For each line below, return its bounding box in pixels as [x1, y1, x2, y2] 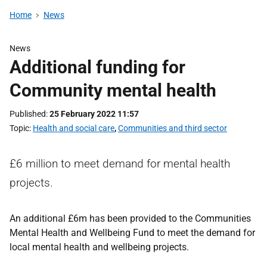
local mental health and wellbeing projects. [10, 241, 189, 253]
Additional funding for [10, 57, 185, 77]
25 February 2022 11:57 [49, 109, 139, 119]
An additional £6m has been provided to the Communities [10, 213, 251, 224]
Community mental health [10, 80, 216, 101]
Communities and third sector [118, 123, 227, 133]
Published [10, 109, 46, 119]
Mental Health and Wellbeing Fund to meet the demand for [10, 227, 255, 238]
